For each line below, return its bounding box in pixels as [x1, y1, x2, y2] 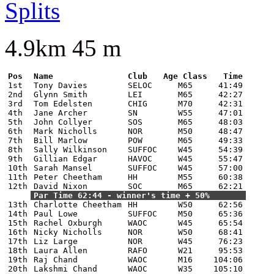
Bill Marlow [34, 136, 87, 146]
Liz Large [34, 237, 78, 246]
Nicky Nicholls [34, 228, 102, 237]
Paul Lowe [34, 209, 78, 219]
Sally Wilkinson [34, 145, 107, 155]
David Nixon [34, 182, 87, 191]
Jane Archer [34, 108, 87, 118]
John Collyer [34, 117, 92, 127]
